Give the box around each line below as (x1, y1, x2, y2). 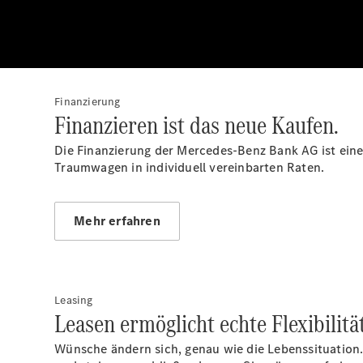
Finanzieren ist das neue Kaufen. (54, 108, 340, 143)
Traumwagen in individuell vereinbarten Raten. (54, 159, 325, 176)
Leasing (54, 293, 93, 308)
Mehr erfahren (74, 212, 160, 229)
